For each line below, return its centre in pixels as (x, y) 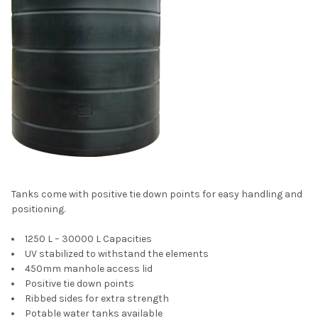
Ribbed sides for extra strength (97, 298)
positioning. (38, 209)
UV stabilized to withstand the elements (117, 253)
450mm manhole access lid (89, 268)
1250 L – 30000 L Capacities (88, 238)
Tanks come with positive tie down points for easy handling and (157, 194)
